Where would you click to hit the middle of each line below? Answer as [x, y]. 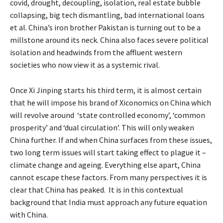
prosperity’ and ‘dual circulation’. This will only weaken [102, 127]
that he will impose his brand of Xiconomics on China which [111, 102]
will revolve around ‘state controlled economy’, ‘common [108, 115]
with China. [29, 214]
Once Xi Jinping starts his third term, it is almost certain [106, 90]
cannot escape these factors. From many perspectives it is [109, 177]
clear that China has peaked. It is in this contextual [97, 189]
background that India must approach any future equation [109, 202]
